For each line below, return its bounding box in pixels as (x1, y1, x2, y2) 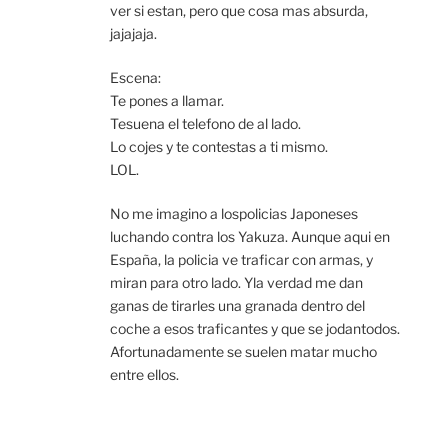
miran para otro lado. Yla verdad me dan (110, 274, 363, 292)
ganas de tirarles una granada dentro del (110, 297, 365, 315)
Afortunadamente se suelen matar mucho (110, 343, 377, 361)
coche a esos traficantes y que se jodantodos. (110, 320, 400, 338)
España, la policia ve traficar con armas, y (110, 251, 373, 269)
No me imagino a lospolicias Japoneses (110, 205, 358, 223)
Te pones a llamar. (110, 92, 224, 110)
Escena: (110, 69, 161, 87)
